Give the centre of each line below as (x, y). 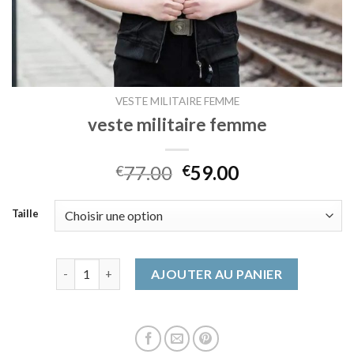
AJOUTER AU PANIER (217, 273)
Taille (25, 213)
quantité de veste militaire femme (147, 266)
